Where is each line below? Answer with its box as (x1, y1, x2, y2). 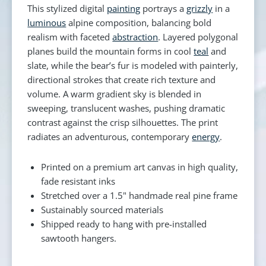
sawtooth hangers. (40, 232, 116, 244)
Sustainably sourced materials (40, 203, 163, 216)
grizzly (186, 2, 213, 14)
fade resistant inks (40, 175, 115, 187)
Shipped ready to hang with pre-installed (40, 217, 207, 230)
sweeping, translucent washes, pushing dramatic (27, 102, 226, 114)
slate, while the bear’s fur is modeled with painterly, (27, 59, 239, 71)
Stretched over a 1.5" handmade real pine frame (40, 189, 237, 201)
